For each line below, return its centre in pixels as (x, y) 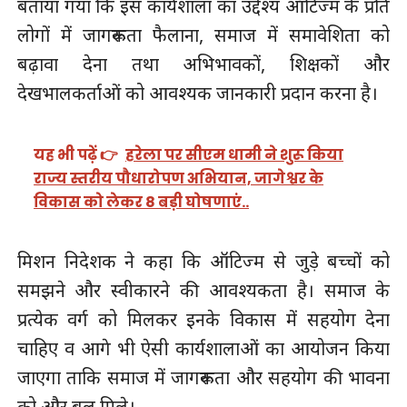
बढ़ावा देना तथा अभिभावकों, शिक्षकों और (203, 64)
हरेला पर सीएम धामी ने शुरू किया (235, 155)
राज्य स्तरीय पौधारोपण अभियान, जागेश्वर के (179, 179)
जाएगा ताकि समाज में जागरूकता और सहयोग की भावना (203, 378)
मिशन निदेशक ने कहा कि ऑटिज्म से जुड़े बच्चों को (203, 262)
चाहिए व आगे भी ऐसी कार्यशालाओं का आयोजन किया (203, 349)
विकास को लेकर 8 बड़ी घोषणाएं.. (142, 203)
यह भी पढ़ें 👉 (76, 155)
